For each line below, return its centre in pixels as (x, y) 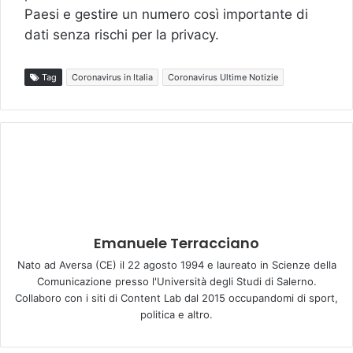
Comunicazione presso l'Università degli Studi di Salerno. (176, 282)
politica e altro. (176, 315)
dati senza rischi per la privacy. (122, 35)
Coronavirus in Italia (112, 78)
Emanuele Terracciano (176, 243)
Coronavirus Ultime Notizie (223, 78)
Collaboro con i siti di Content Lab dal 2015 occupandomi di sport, (176, 298)
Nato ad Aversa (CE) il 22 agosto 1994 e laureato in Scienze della (176, 265)
